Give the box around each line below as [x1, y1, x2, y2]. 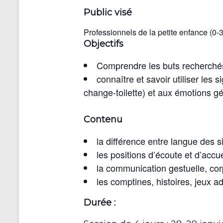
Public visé [84, 7, 132, 18]
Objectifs [84, 38, 123, 50]
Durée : [84, 197, 115, 209]
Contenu [84, 114, 122, 125]
